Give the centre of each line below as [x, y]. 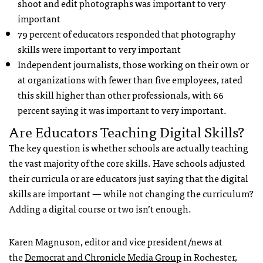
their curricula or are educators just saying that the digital [129, 178]
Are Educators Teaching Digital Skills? [127, 131]
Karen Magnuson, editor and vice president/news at [116, 241]
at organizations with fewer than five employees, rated [130, 79]
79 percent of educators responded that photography [127, 33]
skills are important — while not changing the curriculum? [131, 193]
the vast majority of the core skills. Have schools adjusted [127, 162]
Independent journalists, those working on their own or [133, 64]
